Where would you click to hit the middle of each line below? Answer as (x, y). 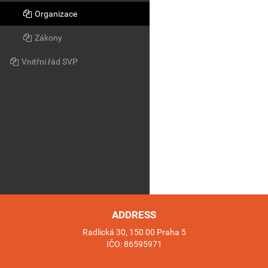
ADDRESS (134, 214)
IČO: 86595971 (134, 244)
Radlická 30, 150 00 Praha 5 (134, 232)
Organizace (55, 14)
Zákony (48, 38)
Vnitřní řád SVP (49, 62)
